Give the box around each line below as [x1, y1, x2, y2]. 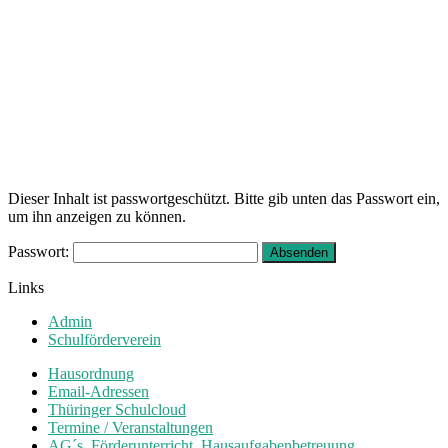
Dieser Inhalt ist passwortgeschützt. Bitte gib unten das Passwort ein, [8, 190, 440, 208]
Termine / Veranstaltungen [48, 419, 213, 437]
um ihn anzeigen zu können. [8, 208, 186, 226]
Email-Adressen [48, 383, 149, 401]
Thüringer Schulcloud [48, 401, 186, 419]
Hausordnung [48, 365, 134, 383]
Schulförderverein [48, 331, 161, 349]
